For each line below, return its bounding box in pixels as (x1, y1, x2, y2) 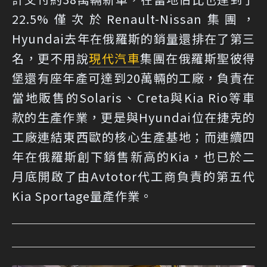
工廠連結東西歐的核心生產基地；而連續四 (12, 128, 255, 145)
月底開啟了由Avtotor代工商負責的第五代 (12, 167, 255, 185)
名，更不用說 (12, 49, 89, 67)
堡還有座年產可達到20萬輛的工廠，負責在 (12, 69, 255, 86)
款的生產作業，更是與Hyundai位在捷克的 (12, 108, 255, 126)
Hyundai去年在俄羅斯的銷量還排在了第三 (12, 29, 255, 47)
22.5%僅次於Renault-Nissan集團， (12, 10, 255, 27)
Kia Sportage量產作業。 (12, 187, 153, 204)
